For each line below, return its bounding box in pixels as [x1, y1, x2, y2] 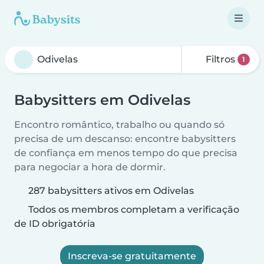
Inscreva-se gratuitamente [68, 250, 196, 262]
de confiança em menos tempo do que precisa [14, 147, 237, 159]
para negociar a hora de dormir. [14, 161, 166, 173]
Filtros [203, 54, 238, 65]
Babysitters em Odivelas [14, 91, 190, 108]
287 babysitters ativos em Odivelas [28, 185, 194, 196]
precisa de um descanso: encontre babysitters [14, 133, 236, 144]
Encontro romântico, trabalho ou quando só [14, 119, 225, 130]
